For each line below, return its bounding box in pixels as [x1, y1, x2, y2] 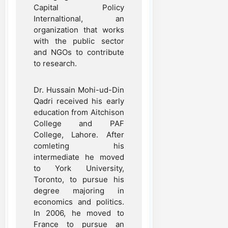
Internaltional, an [34, 13, 124, 23]
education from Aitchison [34, 107, 124, 117]
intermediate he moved [34, 152, 124, 162]
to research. [34, 58, 77, 68]
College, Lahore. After [34, 129, 124, 139]
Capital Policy [34, 2, 124, 12]
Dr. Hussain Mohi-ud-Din [34, 84, 124, 95]
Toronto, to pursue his [34, 174, 124, 184]
